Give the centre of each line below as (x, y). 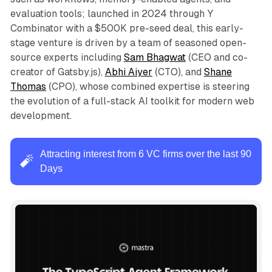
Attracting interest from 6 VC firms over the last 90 (145, 154)
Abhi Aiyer (128, 72)
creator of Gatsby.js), (57, 72)
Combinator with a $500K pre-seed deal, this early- (127, 29)
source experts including (67, 58)
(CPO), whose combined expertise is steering (148, 87)
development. (41, 116)
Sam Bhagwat (155, 58)
